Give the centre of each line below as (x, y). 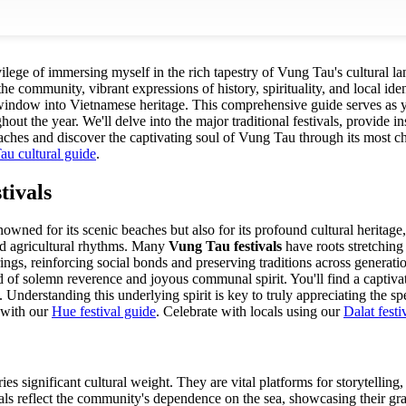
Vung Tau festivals (225, 246)
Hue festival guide (104, 312)
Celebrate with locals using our (251, 312)
